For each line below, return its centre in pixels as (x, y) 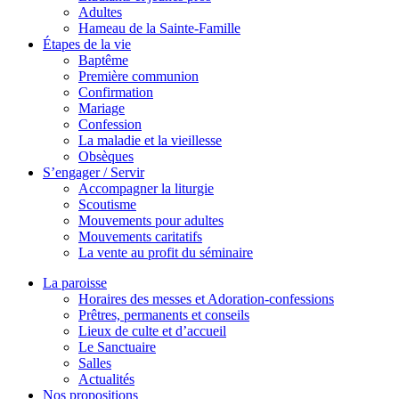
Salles (95, 363)
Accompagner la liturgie (146, 188)
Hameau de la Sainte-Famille (159, 28)
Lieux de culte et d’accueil (152, 331)
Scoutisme (107, 204)
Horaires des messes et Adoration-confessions (206, 299)
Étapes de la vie (87, 44)
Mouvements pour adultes (151, 220)
